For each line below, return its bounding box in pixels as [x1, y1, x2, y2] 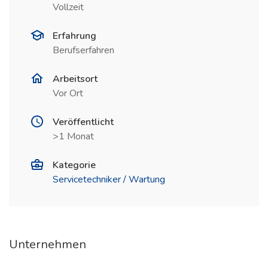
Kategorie [53, 159, 96, 172]
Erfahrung [53, 29, 96, 42]
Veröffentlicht [53, 115, 114, 129]
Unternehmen [9, 236, 86, 252]
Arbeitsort [53, 72, 98, 86]
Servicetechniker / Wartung [53, 173, 165, 186]
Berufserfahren [53, 44, 114, 57]
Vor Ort [53, 87, 83, 100]
